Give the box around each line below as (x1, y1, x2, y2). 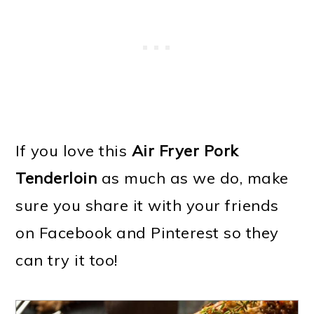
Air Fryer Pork (131, 141, 238, 161)
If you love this (15, 141, 132, 161)
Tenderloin (15, 168, 97, 189)
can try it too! (15, 250, 118, 271)
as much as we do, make (97, 168, 289, 189)
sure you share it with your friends (15, 196, 279, 216)
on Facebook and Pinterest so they (15, 223, 279, 243)
